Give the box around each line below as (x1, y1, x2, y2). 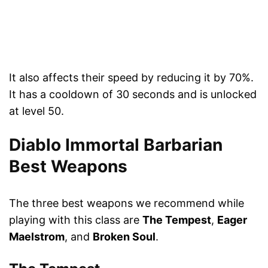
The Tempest (142, 214, 211, 227)
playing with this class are (9, 214, 142, 227)
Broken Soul (93, 230, 156, 243)
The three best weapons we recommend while (9, 197, 244, 210)
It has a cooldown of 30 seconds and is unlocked (9, 88, 257, 101)
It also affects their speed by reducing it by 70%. (9, 71, 254, 84)
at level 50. (9, 105, 64, 118)
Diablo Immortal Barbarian (9, 135, 223, 156)
